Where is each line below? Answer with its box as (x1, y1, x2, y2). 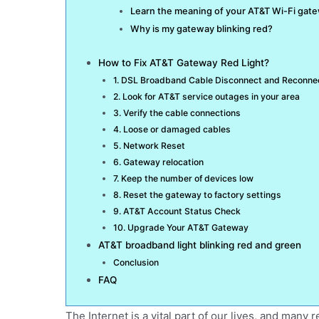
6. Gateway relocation (113, 157, 204, 168)
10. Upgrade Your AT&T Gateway (113, 222, 249, 234)
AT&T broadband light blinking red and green (98, 239, 301, 251)
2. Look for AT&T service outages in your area (113, 91, 300, 103)
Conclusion (113, 257, 159, 268)
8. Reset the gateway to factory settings (113, 189, 282, 201)
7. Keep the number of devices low (113, 173, 254, 184)
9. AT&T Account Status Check (113, 206, 241, 217)
